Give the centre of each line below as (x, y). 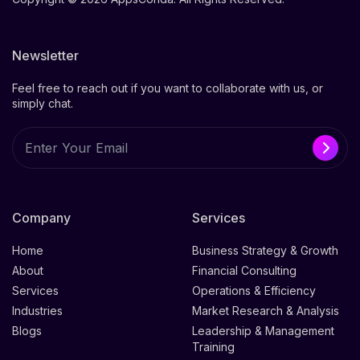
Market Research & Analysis (266, 311)
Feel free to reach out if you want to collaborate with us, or (168, 88)
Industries (37, 311)
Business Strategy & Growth (265, 251)
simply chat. (43, 104)
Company (41, 218)
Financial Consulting (244, 271)
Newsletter (45, 56)
